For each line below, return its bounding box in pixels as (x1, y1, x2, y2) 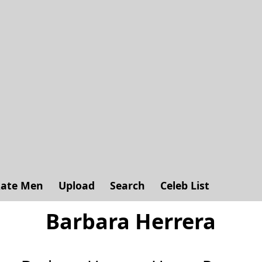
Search (110, 178, 145, 192)
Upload (58, 178, 95, 192)
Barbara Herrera (46, 207, 216, 236)
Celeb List (160, 178, 209, 192)
